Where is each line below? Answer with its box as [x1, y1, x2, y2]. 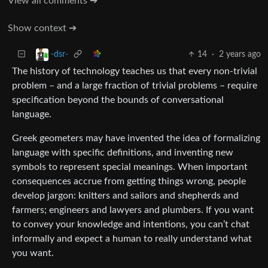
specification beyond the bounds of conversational [12, 95, 224, 105]
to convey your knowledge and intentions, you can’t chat [12, 219, 249, 229]
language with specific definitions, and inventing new [12, 147, 233, 157]
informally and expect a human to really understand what [12, 233, 252, 243]
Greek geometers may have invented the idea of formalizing [12, 133, 260, 143]
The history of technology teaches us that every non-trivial [12, 66, 257, 76]
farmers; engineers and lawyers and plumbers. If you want [12, 205, 254, 215]
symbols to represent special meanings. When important [12, 162, 248, 172]
